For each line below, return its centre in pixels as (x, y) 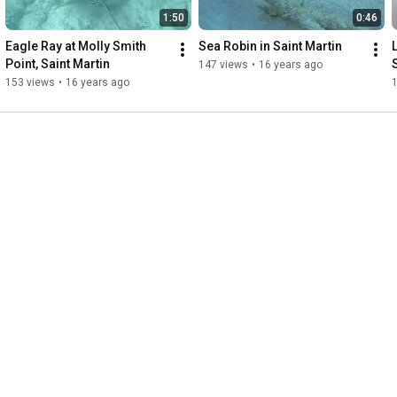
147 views (223, 65)
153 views (30, 83)
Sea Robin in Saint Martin (270, 47)
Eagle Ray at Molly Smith (76, 47)
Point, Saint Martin (58, 64)
